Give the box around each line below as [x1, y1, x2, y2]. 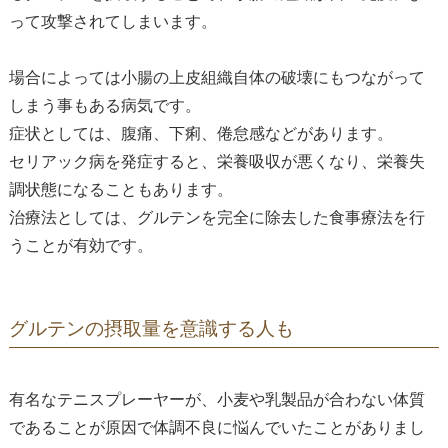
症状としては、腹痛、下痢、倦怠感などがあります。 [8, 125, 393, 143]
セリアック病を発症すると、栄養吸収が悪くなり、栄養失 [8, 153, 425, 171]
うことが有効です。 [8, 237, 153, 255]
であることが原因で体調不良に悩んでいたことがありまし [8, 419, 425, 437]
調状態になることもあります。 [8, 181, 233, 199]
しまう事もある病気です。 [8, 97, 201, 115]
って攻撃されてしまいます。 [8, 13, 217, 31]
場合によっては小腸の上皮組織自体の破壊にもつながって [8, 69, 425, 87]
